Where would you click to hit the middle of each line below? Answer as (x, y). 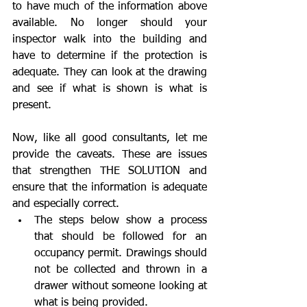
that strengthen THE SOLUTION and (110, 171)
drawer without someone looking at (121, 286)
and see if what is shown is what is (110, 89)
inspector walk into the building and (110, 39)
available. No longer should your (110, 23)
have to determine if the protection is (110, 56)
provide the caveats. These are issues (110, 155)
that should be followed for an (121, 237)
